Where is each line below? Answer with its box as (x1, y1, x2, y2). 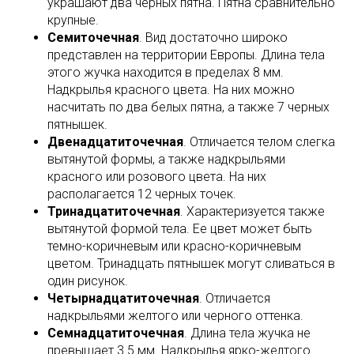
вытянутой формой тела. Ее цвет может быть (47, 220, 312, 236)
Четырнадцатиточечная (47, 290, 199, 306)
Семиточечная (47, 29, 139, 45)
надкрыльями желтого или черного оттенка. (47, 307, 303, 323)
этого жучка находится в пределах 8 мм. (47, 64, 284, 80)
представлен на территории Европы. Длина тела (47, 47, 325, 62)
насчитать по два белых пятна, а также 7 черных (47, 99, 330, 115)
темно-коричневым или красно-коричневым (47, 238, 301, 254)
